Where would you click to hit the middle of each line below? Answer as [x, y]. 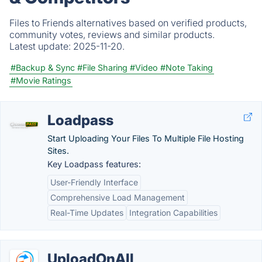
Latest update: [41, 46]
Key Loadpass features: [94, 164]
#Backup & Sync [43, 68]
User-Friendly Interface [94, 182]
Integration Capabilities [173, 213]
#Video [144, 68]
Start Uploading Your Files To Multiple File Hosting [146, 138]
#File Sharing [102, 68]
